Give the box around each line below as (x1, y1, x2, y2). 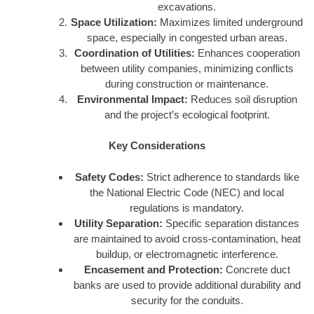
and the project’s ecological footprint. (104, 108, 270, 121)
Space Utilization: (71, 15, 157, 28)
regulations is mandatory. (130, 201, 244, 214)
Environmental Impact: (76, 93, 188, 105)
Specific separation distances (163, 217, 299, 229)
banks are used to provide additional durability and (73, 278, 301, 291)
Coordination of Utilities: (74, 46, 195, 59)
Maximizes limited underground (157, 15, 303, 28)
